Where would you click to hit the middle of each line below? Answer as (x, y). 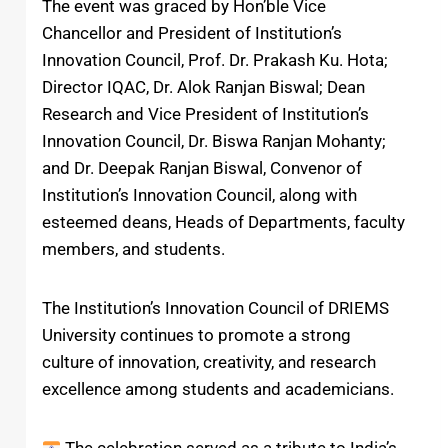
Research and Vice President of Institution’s (205, 114)
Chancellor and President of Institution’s (192, 33)
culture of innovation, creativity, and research (209, 362)
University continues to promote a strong (196, 335)
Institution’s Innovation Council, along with (199, 195)
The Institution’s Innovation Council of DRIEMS (215, 308)
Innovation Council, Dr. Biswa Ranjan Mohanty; (214, 141)
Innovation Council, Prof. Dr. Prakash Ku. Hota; (215, 60)
